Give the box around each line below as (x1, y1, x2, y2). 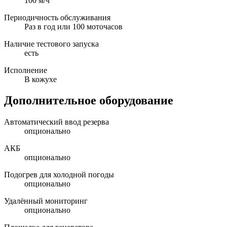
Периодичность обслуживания (4, 13, 110, 22)
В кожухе (24, 74, 57, 84)
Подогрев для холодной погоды (4, 170, 114, 179)
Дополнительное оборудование (4, 94, 173, 107)
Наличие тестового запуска (4, 39, 99, 48)
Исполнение (4, 65, 47, 74)
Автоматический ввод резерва (4, 118, 109, 127)
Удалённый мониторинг (4, 197, 88, 206)
